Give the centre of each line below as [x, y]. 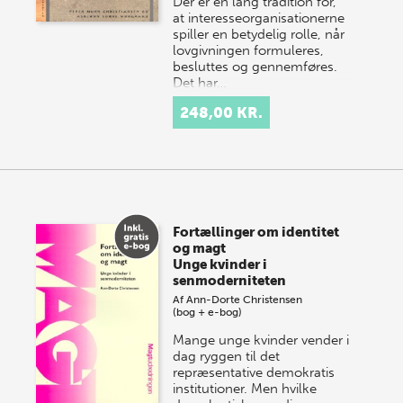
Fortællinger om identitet [256, 232]
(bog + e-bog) [208, 312]
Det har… [200, 83]
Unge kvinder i [220, 264]
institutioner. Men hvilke [245, 389]
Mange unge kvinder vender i [261, 340]
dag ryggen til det [227, 356]
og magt [200, 248]
